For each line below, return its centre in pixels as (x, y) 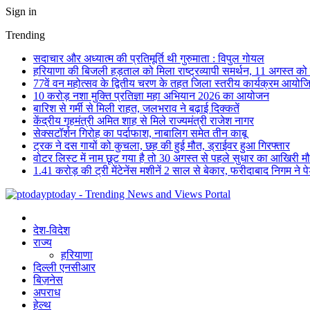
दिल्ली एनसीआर (64, 267)
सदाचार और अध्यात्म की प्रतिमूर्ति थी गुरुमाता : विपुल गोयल (149, 58)
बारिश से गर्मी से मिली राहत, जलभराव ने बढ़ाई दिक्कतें (136, 108)
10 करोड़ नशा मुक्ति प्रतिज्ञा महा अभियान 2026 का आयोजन (151, 96)
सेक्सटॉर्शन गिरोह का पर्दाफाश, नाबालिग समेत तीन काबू (140, 133)
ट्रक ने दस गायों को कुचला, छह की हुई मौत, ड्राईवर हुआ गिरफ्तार (162, 146)
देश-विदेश (52, 230)
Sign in (21, 11)
